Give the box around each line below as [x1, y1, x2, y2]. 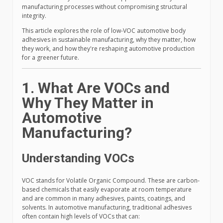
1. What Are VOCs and [22, 79, 170, 97]
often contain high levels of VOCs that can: [22, 212, 140, 221]
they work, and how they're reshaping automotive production [22, 44, 195, 53]
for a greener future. [22, 53, 79, 62]
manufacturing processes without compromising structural [22, 2, 187, 11]
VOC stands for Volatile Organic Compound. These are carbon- [22, 176, 200, 185]
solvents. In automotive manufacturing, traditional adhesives [22, 203, 192, 212]
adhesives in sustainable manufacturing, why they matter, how [22, 35, 196, 44]
